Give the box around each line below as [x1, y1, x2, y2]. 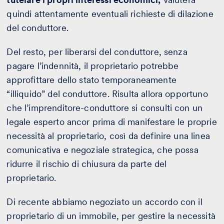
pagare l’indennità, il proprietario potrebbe [6, 60, 179, 71]
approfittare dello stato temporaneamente [6, 74, 176, 85]
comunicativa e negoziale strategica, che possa [6, 144, 198, 155]
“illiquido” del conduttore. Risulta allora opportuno [6, 88, 208, 99]
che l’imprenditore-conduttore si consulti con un [6, 102, 203, 113]
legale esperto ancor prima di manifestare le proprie [6, 116, 217, 127]
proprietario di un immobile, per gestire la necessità [6, 210, 215, 221]
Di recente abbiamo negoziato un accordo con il [6, 196, 202, 207]
